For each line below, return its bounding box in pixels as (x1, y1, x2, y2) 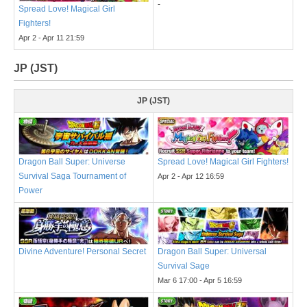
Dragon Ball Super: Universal (158, 247, 267, 257)
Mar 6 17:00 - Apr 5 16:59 (158, 276, 242, 285)
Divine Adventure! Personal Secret (19, 246, 146, 256)
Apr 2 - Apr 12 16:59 (158, 172, 224, 181)
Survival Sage (158, 261, 210, 271)
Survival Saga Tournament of (19, 171, 126, 181)
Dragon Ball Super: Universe (19, 156, 125, 167)
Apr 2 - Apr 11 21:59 (19, 33, 84, 42)
